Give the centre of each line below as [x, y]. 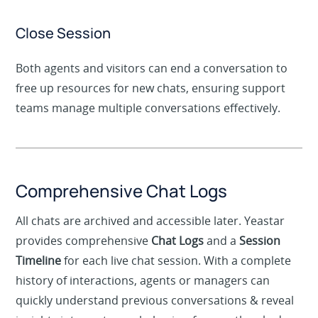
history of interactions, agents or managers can [143, 299]
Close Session [64, 52]
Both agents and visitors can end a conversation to [152, 87]
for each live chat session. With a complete [176, 279]
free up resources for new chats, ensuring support [151, 107]
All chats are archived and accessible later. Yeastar [150, 240]
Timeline [39, 279]
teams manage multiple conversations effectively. [148, 127]
